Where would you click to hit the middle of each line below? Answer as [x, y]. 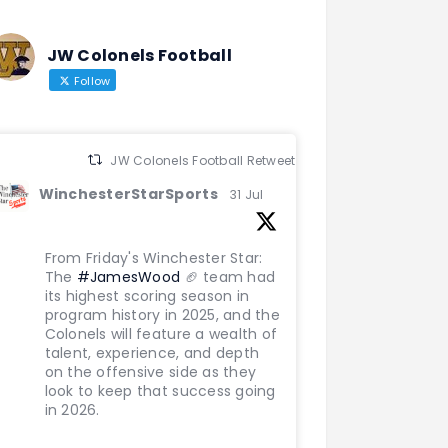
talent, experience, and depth [152, 353]
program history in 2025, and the [162, 315]
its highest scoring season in [147, 296]
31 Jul [247, 194]
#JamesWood [128, 277]
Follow [90, 81]
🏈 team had [228, 277]
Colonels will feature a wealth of [161, 334]
